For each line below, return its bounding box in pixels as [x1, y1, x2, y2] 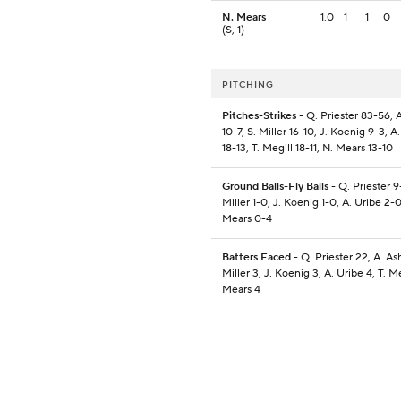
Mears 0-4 [222, 212, 272, 226]
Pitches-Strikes [222, 109, 296, 124]
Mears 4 [222, 283, 260, 297]
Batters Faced [222, 251, 291, 265]
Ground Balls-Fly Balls [222, 180, 328, 194]
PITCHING [222, 79, 274, 91]
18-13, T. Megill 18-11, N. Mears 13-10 [222, 141, 393, 156]
